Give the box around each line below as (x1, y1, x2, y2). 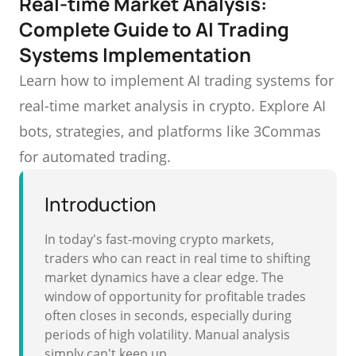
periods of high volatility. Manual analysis (44, 326, 290, 343)
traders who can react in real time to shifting (44, 250, 311, 267)
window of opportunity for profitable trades (44, 288, 306, 305)
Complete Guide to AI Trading (19, 16, 289, 42)
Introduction (44, 191, 157, 217)
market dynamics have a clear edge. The (44, 269, 284, 286)
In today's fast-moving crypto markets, (44, 230, 274, 248)
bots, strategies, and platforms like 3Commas (19, 122, 321, 141)
